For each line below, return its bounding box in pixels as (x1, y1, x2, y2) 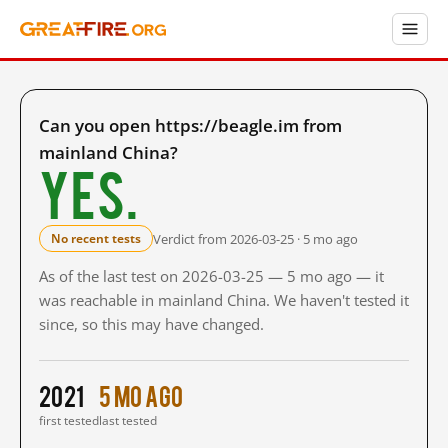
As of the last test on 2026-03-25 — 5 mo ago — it (39, 266, 384, 286)
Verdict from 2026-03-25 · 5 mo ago (153, 229, 358, 248)
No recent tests (51, 230, 141, 247)
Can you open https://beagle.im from (39, 114, 342, 137)
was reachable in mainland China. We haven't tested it (39, 290, 409, 310)
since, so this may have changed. (39, 314, 264, 334)
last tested (99, 412, 157, 429)
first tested (39, 412, 99, 429)
